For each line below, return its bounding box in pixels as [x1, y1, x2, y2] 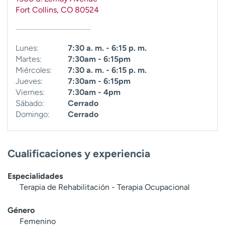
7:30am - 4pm [66, 87, 121, 97]
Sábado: [16, 98, 44, 108]
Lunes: [16, 43, 39, 53]
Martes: [16, 54, 42, 64]
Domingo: [16, 109, 50, 119]
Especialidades [8, 171, 63, 181]
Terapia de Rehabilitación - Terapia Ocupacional [20, 182, 190, 192]
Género [8, 205, 35, 215]
